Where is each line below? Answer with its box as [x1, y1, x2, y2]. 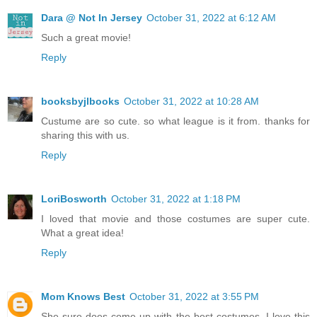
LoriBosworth [41, 193, 107, 205]
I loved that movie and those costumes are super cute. [41, 213, 310, 225]
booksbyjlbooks [41, 96, 120, 108]
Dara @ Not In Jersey [41, 12, 142, 24]
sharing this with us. [41, 129, 129, 142]
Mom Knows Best [41, 291, 125, 303]
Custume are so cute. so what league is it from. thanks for [41, 115, 310, 127]
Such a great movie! [41, 32, 131, 44]
